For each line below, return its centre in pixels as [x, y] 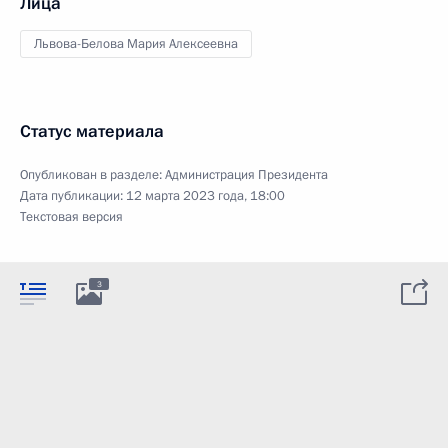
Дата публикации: [73, 196]
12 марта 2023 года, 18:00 [205, 196]
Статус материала [92, 131]
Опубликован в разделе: [92, 175]
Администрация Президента [246, 175]
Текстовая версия [71, 217]
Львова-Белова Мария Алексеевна [136, 44]
